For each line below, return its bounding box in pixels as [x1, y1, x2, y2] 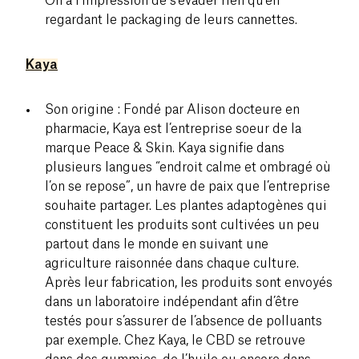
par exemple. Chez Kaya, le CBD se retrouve [45, 333, 305, 347]
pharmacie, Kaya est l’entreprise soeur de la [45, 122, 301, 135]
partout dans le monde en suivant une [45, 237, 268, 251]
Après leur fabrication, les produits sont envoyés [45, 276, 333, 289]
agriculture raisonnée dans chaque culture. [45, 256, 299, 270]
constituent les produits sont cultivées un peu [45, 218, 320, 232]
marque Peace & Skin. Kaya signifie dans [45, 141, 284, 155]
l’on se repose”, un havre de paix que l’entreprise [45, 179, 330, 193]
